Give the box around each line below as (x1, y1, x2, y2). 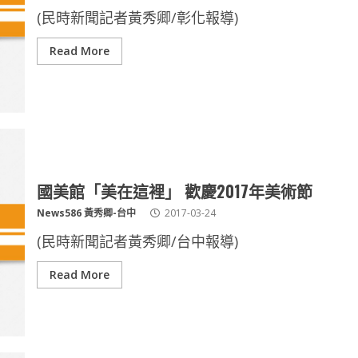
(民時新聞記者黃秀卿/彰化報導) (36, 8, 246, 27)
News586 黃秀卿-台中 (36, 206, 136, 220)
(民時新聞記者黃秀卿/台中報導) (36, 232, 246, 251)
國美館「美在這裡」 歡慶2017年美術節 (36, 179, 312, 203)
